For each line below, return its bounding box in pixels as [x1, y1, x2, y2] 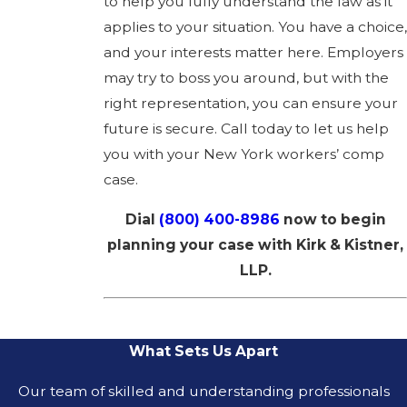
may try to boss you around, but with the [104, 69, 389, 87]
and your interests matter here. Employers [104, 44, 403, 62]
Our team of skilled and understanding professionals [17, 382, 390, 400]
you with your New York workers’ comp [104, 145, 384, 164]
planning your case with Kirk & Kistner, [107, 235, 403, 253]
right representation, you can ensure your [104, 94, 398, 113]
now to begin [279, 210, 386, 228]
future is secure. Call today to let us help [104, 120, 389, 138]
